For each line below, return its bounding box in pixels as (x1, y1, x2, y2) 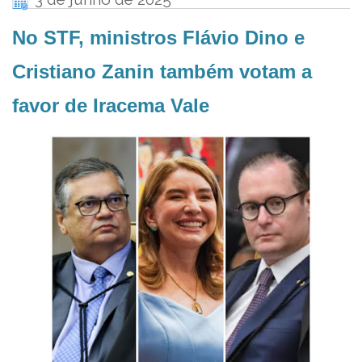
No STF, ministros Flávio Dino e (12, 27, 305, 49)
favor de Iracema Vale (12, 95, 209, 117)
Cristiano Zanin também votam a (12, 61, 312, 83)
